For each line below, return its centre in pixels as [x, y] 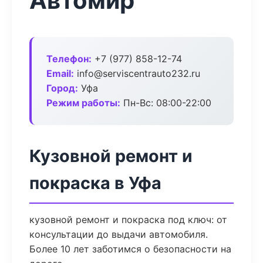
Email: [60, 73]
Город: [62, 88]
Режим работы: [83, 103]
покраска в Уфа [95, 183]
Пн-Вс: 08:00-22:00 [166, 103]
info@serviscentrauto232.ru [137, 73]
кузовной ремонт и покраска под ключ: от [128, 220]
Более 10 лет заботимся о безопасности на [130, 249]
